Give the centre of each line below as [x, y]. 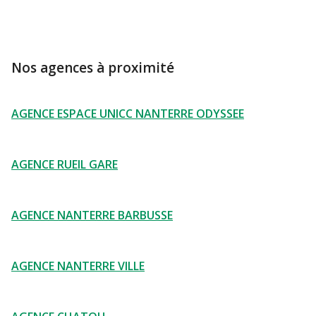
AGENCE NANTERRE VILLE [78, 266]
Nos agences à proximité [93, 68]
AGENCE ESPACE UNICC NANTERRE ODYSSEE [128, 114]
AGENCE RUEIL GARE [65, 164]
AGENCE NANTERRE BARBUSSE [92, 215]
